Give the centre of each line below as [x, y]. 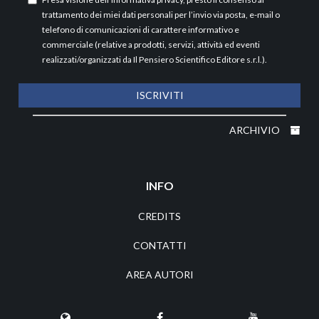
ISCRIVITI [159, 95]
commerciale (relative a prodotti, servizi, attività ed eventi [151, 44]
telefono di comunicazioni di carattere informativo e [141, 29]
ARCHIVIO [256, 130]
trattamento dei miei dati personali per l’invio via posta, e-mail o [161, 14]
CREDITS [159, 216]
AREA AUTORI [159, 274]
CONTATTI [159, 245]
